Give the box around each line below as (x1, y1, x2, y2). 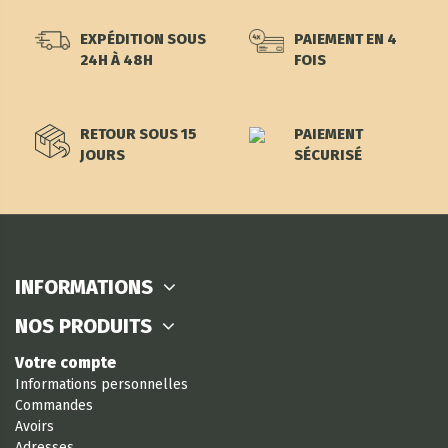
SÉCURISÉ (294, 146, 362, 165)
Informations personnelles (15, 376, 188, 394)
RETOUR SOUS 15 (80, 125, 197, 144)
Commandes (15, 397, 93, 415)
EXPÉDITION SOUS (80, 30, 206, 49)
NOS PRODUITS (15, 314, 152, 339)
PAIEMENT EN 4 (294, 30, 397, 49)
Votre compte (15, 353, 116, 373)
